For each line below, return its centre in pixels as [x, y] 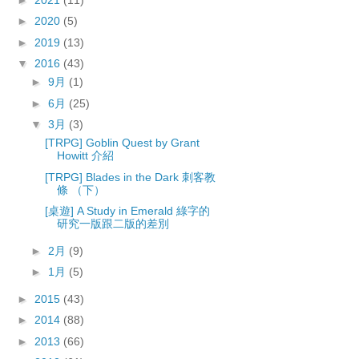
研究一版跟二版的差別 [113, 224]
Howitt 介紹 [85, 156]
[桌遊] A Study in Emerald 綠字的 [127, 211]
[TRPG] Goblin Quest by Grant [122, 143]
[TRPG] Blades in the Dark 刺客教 [130, 177]
